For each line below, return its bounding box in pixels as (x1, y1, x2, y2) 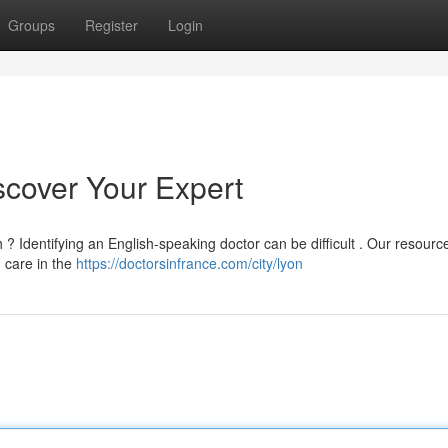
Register (85, 15, 138, 35)
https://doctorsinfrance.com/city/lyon (76, 253, 303, 273)
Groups (8, 15, 55, 35)
